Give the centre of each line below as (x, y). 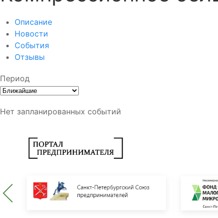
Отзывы (30, 57)
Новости (31, 34)
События (32, 45)
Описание (33, 22)
